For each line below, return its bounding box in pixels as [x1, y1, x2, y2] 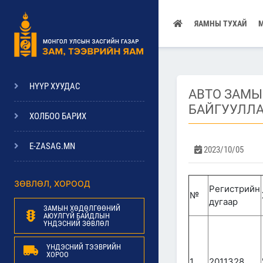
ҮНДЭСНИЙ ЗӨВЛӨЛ [43, 219, 109, 228]
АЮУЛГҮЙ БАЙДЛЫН [43, 211, 110, 220]
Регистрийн [209, 183, 260, 194]
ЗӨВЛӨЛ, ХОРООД [14, 178, 90, 188]
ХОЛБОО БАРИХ [29, 111, 86, 122]
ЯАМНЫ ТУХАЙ [194, 19, 247, 28]
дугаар [209, 196, 238, 207]
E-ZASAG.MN [29, 141, 75, 151]
